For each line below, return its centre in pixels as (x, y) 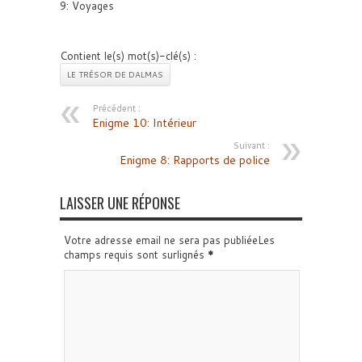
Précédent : (116, 108)
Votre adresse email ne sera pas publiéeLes (169, 240)
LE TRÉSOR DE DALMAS (115, 74)
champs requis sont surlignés (136, 255)
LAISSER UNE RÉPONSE (120, 203)
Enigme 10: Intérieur (144, 123)
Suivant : (252, 145)
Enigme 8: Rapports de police (195, 160)
